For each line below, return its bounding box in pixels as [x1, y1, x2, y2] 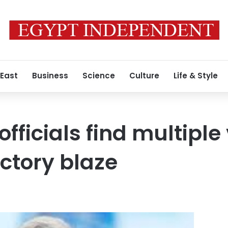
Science [82, 70, 115, 81]
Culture [129, 70, 159, 81]
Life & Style [174, 70, 218, 81]
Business [32, 70, 68, 81]
